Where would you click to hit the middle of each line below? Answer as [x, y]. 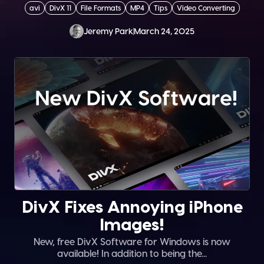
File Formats [100, 7]
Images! [132, 224]
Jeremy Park [108, 31]
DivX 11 [60, 7]
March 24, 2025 [164, 31]
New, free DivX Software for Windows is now [132, 242]
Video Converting [206, 7]
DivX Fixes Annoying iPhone [132, 206]
